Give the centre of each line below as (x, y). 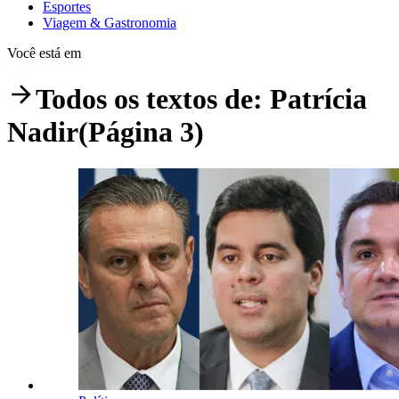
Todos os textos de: (153, 99)
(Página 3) (141, 132)
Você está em (44, 53)
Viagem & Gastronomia (110, 22)
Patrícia (318, 99)
